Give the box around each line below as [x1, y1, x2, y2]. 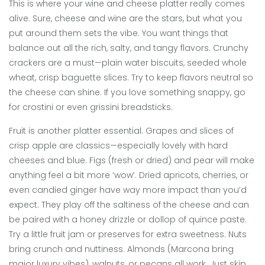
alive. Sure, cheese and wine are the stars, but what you [9, 12, 242, 25]
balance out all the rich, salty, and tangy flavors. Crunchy [9, 42, 248, 54]
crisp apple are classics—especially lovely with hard [9, 140, 228, 152]
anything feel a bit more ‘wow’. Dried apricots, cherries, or [9, 169, 248, 182]
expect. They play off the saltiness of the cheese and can [9, 199, 249, 211]
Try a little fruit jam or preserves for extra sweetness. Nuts [9, 228, 247, 241]
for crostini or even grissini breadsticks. [9, 101, 173, 114]
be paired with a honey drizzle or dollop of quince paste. [9, 214, 247, 226]
